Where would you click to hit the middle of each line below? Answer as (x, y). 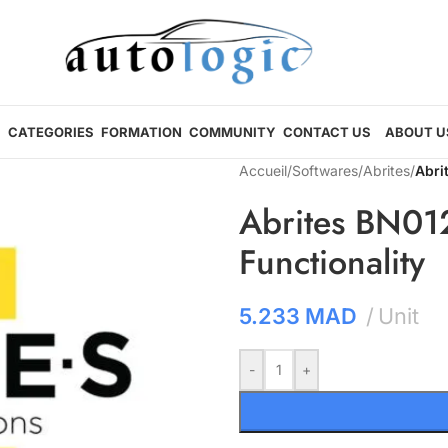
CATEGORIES (50, 132)
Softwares (325, 170)
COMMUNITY (232, 132)
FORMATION (141, 132)
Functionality (332, 262)
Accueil (263, 170)
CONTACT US (326, 132)
